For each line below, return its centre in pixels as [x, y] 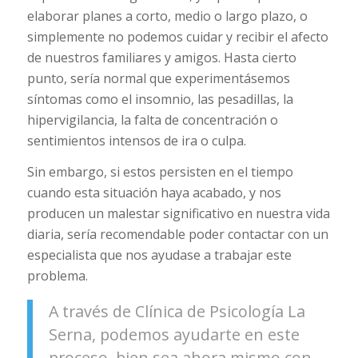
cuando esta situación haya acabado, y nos [154, 193]
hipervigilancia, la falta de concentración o [152, 119]
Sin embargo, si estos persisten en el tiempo [160, 172]
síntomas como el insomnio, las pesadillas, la [160, 99]
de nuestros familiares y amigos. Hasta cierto [161, 57]
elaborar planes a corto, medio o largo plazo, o [167, 16]
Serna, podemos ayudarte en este [174, 334]
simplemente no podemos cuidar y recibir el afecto [177, 36]
